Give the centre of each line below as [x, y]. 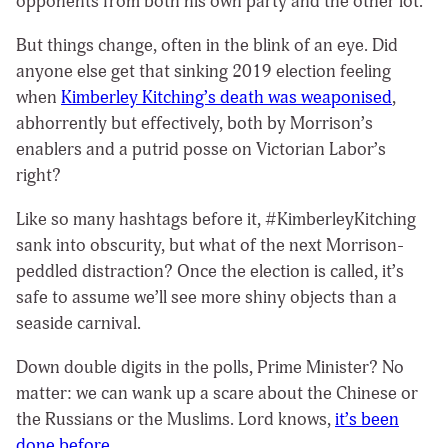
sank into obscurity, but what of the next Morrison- [210, 245]
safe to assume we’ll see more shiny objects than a [206, 297]
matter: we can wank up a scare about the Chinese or [217, 393]
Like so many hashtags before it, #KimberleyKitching [216, 219]
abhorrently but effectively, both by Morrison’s [194, 124]
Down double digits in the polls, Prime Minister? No [210, 367]
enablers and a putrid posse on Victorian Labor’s [201, 150]
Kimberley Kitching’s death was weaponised [226, 98]
